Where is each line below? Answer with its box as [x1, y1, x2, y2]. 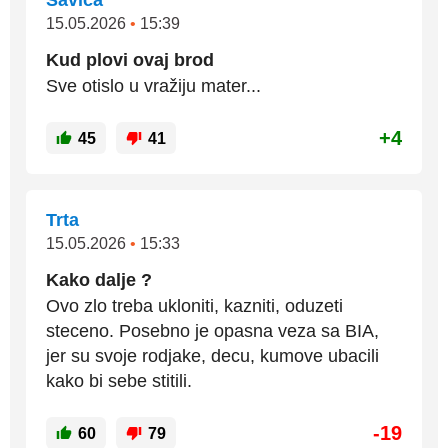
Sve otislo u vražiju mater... [46, 76, 261, 96]
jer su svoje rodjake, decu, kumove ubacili [46, 346, 379, 366]
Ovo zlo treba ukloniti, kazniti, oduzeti [46, 296, 343, 316]
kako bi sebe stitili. [46, 371, 192, 391]
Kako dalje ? [46, 270, 152, 290]
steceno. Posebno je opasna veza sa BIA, [46, 321, 379, 341]
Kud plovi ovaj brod [46, 50, 214, 70]
